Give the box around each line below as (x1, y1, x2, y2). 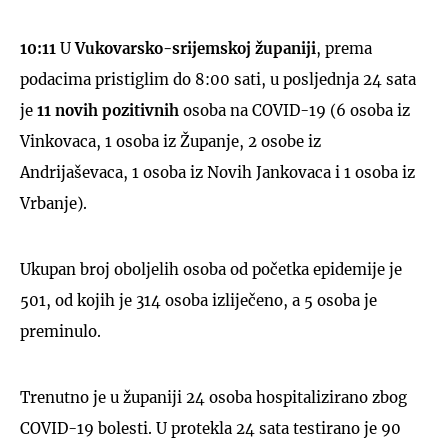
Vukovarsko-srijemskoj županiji (71, 38, 316, 58)
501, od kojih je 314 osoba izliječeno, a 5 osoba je (20, 290, 377, 310)
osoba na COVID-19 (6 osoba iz (179, 100, 410, 120)
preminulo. (20, 321, 101, 341)
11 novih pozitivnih (37, 100, 179, 120)
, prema (316, 38, 372, 58)
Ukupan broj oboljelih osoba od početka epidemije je (20, 259, 402, 279)
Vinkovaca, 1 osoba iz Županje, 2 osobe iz (20, 131, 321, 151)
